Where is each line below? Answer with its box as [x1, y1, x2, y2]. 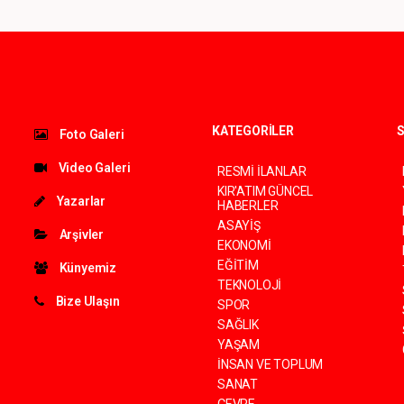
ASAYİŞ [217, 217, 261, 233]
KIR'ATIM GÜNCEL [217, 183, 314, 198]
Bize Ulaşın [52, 293, 120, 308]
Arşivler [56, 226, 105, 242]
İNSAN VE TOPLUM [217, 356, 324, 372]
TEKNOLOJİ [217, 277, 282, 292]
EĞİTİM [217, 257, 259, 272]
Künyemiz [56, 260, 117, 275]
